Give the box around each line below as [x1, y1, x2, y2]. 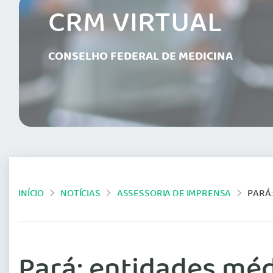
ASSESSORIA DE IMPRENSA [116, 186, 232, 202]
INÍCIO [18, 186, 44, 202]
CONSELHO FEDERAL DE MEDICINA [48, 47, 233, 67]
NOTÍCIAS [60, 186, 101, 202]
